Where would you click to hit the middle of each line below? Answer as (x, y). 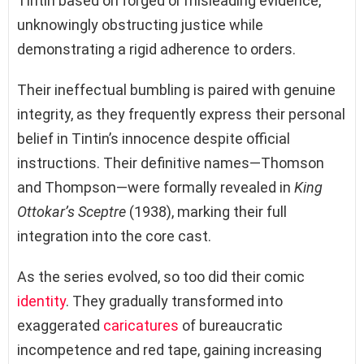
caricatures (141, 325)
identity (41, 301)
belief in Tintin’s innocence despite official (154, 138)
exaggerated (60, 325)
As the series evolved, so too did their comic (161, 276)
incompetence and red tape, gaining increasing (169, 349)
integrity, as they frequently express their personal (181, 114)
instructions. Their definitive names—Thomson (171, 162)
